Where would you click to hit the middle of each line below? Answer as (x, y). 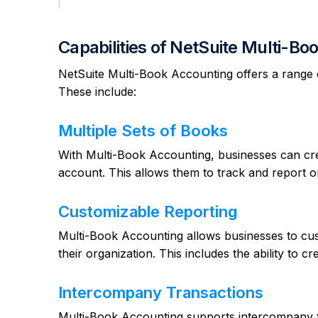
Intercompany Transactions (161, 293)
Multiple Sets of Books (143, 131)
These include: (97, 92)
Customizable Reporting (148, 212)
